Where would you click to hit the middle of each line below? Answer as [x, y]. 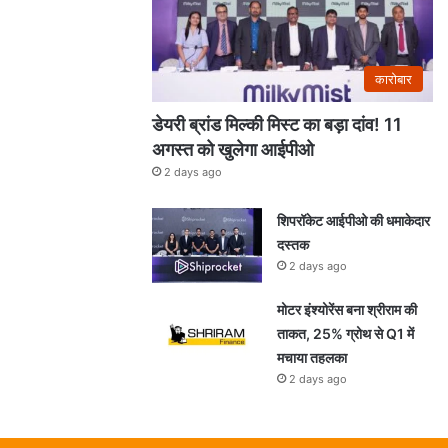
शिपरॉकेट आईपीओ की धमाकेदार [353, 220]
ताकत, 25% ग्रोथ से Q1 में [345, 333]
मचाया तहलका [312, 357]
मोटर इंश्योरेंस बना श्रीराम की [347, 309]
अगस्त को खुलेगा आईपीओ [235, 149]
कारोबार [393, 78]
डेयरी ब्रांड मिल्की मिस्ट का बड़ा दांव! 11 [277, 124]
